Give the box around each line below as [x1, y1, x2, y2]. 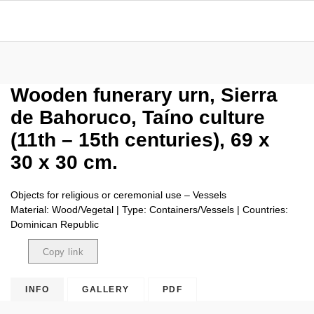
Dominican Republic [11, 219, 99, 230]
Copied [40, 270, 74, 280]
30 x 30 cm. [11, 151, 118, 173]
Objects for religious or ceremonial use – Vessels [11, 189, 226, 200]
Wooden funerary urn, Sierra [11, 84, 278, 106]
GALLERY [82, 285, 130, 294]
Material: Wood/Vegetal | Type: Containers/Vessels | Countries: [11, 204, 288, 215]
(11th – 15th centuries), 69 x [11, 129, 270, 151]
